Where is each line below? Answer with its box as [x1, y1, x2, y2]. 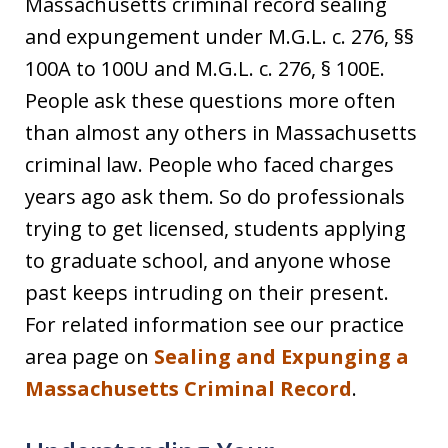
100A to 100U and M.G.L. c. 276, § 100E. [25, 55, 385, 82]
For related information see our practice [25, 311, 404, 338]
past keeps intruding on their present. [25, 279, 389, 306]
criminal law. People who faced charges [25, 151, 394, 178]
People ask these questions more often [25, 87, 396, 114]
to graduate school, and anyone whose [25, 247, 391, 274]
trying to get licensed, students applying [25, 215, 406, 242]
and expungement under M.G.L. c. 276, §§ [25, 23, 414, 50]
